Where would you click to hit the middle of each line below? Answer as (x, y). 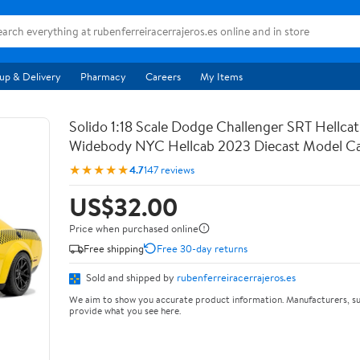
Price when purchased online (134, 228)
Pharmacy (103, 76)
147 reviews (169, 169)
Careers (163, 76)
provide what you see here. (125, 310)
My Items (221, 76)
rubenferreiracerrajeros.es (236, 277)
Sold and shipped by (130, 277)
